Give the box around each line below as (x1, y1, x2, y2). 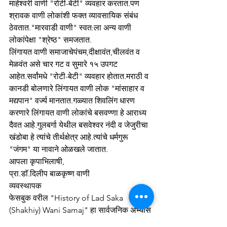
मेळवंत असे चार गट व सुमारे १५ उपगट (9, 59, 120, 69)
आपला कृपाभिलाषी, (9, 157, 64, 166)
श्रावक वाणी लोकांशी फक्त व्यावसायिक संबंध (9, 11, 140, 20)
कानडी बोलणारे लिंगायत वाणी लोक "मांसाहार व (9, 84, 146, 93)
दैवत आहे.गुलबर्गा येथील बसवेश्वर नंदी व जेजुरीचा (9, 120, 150, 130)
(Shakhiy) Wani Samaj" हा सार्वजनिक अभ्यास (9, 205, 153, 215)
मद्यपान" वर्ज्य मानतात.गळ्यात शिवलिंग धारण (9, 96, 137, 105)
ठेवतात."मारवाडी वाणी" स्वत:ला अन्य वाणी (9, 23, 133, 32)
